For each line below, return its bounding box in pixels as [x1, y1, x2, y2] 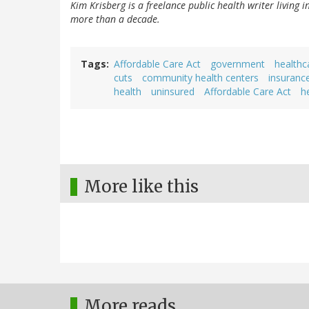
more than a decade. [70, 12, 160, 26]
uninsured [151, 85, 195, 99]
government [210, 57, 265, 71]
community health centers [142, 71, 259, 85]
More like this [84, 176, 199, 198]
